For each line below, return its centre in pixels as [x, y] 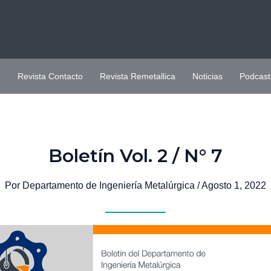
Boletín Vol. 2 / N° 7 [135, 156]
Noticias [207, 76]
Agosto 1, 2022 [234, 186]
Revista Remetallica [138, 76]
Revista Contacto [50, 76]
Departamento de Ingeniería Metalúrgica [110, 186]
